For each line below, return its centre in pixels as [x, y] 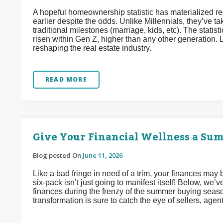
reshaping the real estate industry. [92, 48]
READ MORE [66, 79]
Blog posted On [58, 155]
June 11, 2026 [103, 155]
